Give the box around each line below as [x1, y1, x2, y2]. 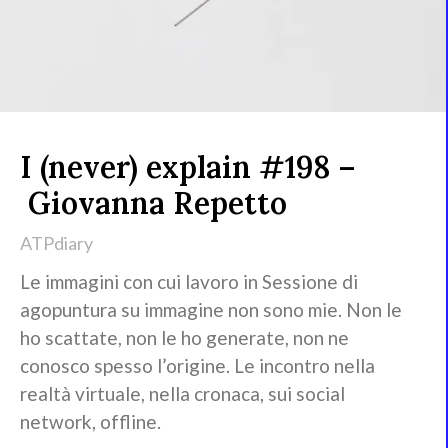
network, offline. [20, 410, 161, 434]
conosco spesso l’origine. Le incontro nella [20, 354, 375, 378]
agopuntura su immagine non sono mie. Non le [20, 298, 402, 322]
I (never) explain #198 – [20, 148, 356, 187]
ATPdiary [20, 232, 93, 255]
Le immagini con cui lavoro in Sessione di [20, 270, 358, 294]
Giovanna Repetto [20, 184, 287, 223]
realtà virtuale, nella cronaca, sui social [20, 382, 345, 406]
